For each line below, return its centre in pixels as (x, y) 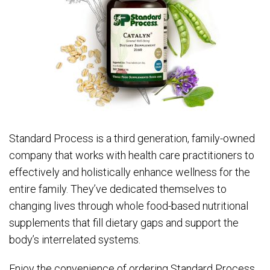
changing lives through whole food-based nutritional (129, 206)
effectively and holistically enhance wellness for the (130, 172)
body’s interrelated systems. (75, 240)
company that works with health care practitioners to (132, 155)
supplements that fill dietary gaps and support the (124, 223)
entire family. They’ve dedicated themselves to (118, 189)
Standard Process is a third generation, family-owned (132, 138)
